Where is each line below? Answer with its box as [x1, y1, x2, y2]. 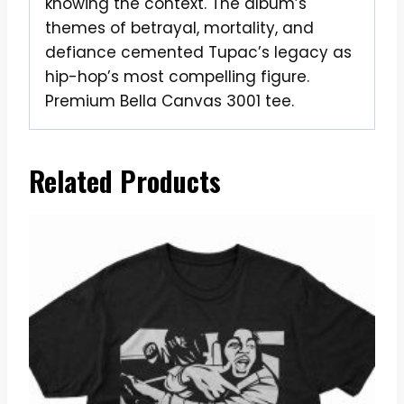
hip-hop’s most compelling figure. [45, 65, 309, 87]
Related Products [29, 160, 221, 201]
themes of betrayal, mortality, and [45, 16, 314, 39]
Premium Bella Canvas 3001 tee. [45, 89, 294, 112]
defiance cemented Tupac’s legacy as [45, 41, 352, 63]
